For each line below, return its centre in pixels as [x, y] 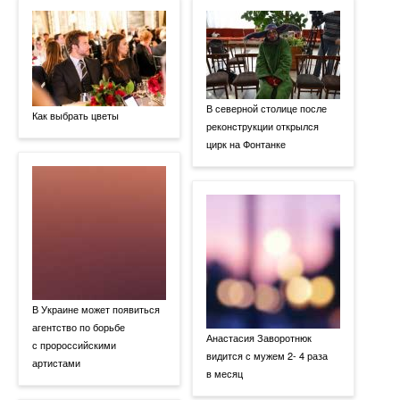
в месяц [225, 373]
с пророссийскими [74, 344]
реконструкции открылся [262, 125]
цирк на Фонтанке [246, 143]
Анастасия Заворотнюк [259, 337]
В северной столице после [267, 108]
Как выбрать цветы [75, 115]
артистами [56, 362]
